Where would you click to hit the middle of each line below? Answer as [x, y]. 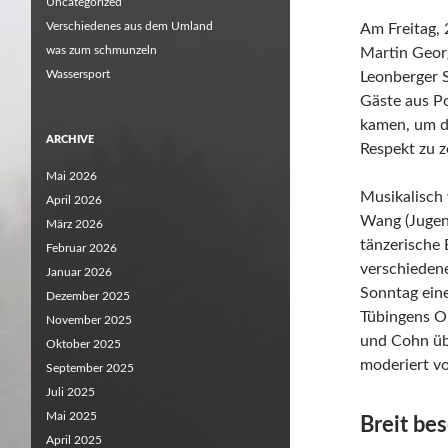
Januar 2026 [79, 272]
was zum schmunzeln [101, 50]
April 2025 [74, 440]
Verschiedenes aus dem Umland [129, 26]
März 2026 [74, 224]
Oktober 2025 [83, 344]
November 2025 [89, 320]
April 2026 [74, 200]
